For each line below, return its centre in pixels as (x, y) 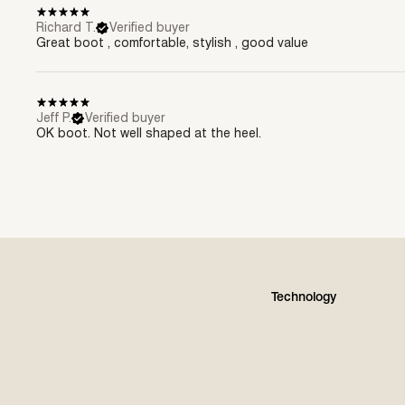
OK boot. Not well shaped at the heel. (149, 133)
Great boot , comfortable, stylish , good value (172, 42)
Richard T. (66, 27)
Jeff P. (54, 118)
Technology (304, 296)
